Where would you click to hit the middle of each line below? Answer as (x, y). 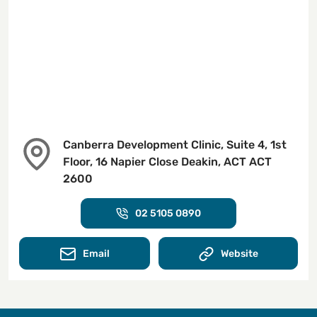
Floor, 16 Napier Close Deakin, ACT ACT (168, 162)
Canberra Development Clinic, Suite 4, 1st (175, 145)
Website (239, 253)
